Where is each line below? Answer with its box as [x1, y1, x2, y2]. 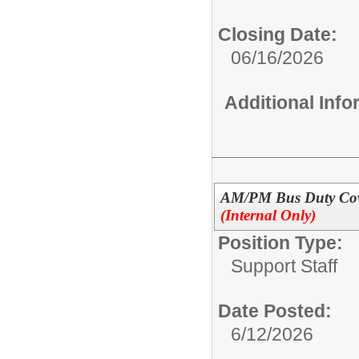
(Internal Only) [220, 207, 316, 224]
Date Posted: [218, 301, 332, 321]
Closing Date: [218, 24, 337, 46]
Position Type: [218, 232, 343, 253]
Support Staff [231, 256, 337, 276]
